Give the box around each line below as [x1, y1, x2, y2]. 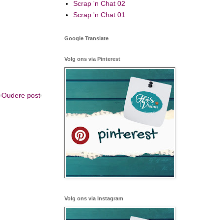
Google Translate [64, 35, 109, 41]
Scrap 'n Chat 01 [73, 11, 125, 19]
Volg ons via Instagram [64, 195, 123, 201]
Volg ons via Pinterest [64, 55, 120, 62]
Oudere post [1, 91, 40, 99]
